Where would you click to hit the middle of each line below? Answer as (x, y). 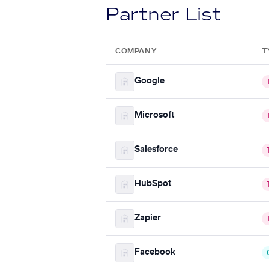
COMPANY (136, 51)
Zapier (148, 218)
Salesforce (156, 150)
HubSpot (153, 184)
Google (150, 81)
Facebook (155, 252)
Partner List (163, 14)
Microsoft (154, 116)
